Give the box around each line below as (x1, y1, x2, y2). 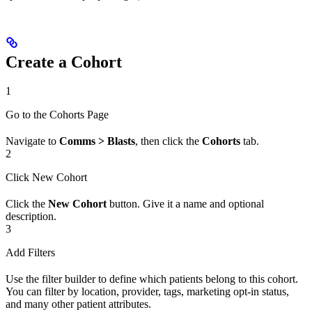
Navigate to (6, 135, 59, 148)
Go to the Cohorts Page (6, 109, 109, 121)
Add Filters (6, 247, 55, 259)
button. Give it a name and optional (107, 198, 264, 210)
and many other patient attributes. (6, 298, 151, 311)
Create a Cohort (6, 52, 122, 71)
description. (6, 210, 56, 223)
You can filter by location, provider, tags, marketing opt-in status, (6, 286, 289, 298)
